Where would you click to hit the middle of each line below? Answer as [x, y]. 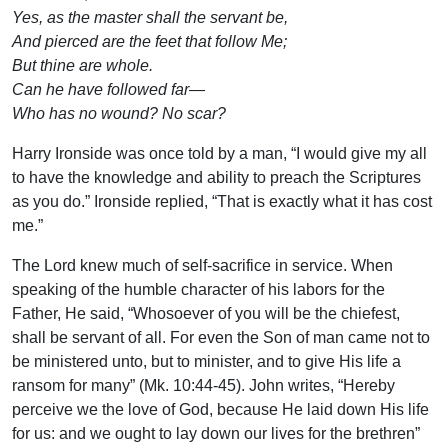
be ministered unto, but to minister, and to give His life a [206, 361]
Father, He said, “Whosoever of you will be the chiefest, [206, 313]
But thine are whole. [82, 65]
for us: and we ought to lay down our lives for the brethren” [216, 433]
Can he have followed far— [108, 89]
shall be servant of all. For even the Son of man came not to [221, 337]
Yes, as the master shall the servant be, [150, 17]
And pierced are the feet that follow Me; [149, 41]
